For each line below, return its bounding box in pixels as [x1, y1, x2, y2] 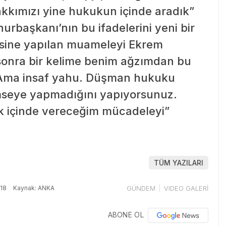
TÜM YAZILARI [154, 158, 203, 167]
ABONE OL [107, 210, 144, 219]
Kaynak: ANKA [12, 184, 54, 192]
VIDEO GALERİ [164, 184, 208, 192]
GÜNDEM [127, 184, 155, 192]
